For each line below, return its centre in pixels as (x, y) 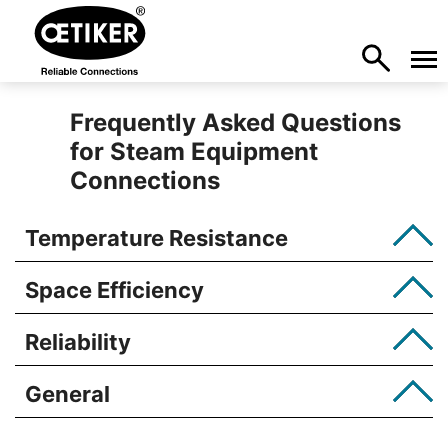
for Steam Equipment (194, 151)
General (67, 394)
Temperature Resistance (156, 238)
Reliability (78, 342)
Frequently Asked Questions (236, 122)
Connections (145, 180)
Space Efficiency (114, 290)
